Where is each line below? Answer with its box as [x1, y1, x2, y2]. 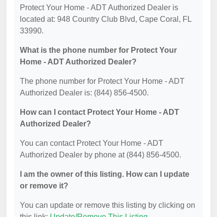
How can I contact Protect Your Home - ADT [20, 108, 179, 116]
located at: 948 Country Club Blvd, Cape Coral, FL [20, 15, 191, 23]
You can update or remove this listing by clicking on [20, 201, 195, 209]
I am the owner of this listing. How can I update [20, 170, 189, 178]
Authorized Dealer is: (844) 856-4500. [20, 89, 149, 97]
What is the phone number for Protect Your [20, 46, 177, 54]
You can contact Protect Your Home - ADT [20, 139, 163, 147]
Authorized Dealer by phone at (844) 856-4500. [20, 151, 181, 159]
